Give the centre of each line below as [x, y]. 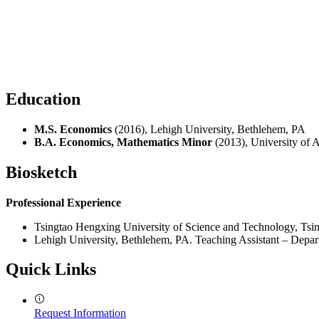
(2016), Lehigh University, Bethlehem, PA [209, 129]
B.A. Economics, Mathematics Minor [123, 142]
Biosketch [41, 172]
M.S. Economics [73, 129]
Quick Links [51, 270]
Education [43, 99]
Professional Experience [63, 202]
